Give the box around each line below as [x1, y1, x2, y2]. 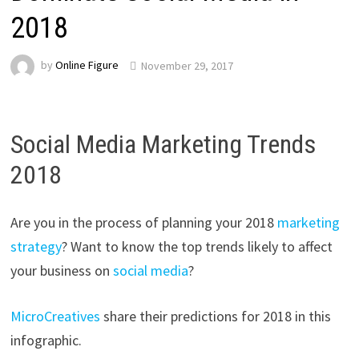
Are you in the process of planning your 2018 [10, 213, 277, 232]
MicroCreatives [10, 307, 100, 326]
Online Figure [54, 58, 119, 73]
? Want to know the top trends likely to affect [61, 237, 333, 256]
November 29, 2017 [140, 58, 233, 73]
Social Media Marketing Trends [10, 128, 316, 159]
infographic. [10, 331, 82, 350]
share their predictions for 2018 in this [99, 307, 331, 326]
